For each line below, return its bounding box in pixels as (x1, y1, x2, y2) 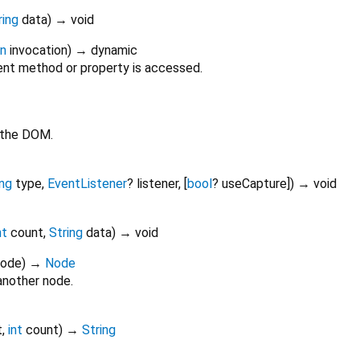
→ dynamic (75, 43, 137, 59)
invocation (10, 43, 67, 59)
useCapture (222, 176, 287, 192)
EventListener (47, 176, 127, 192)
